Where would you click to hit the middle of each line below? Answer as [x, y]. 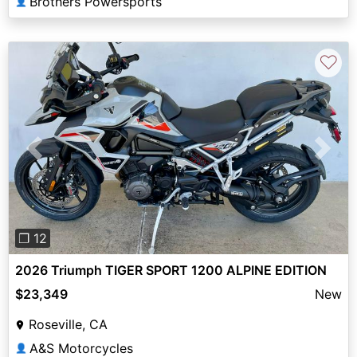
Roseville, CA [68, 324]
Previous [60, 157]
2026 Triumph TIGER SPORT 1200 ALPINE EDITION [171, 270]
